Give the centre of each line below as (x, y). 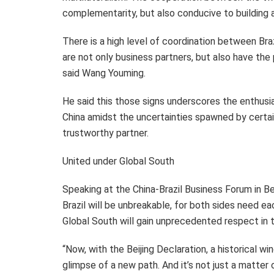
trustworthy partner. (106, 133)
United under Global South (118, 161)
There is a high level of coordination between (161, 41)
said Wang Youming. (104, 73)
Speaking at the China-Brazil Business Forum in (163, 189)
